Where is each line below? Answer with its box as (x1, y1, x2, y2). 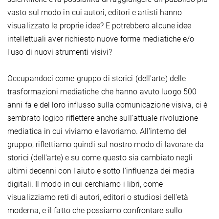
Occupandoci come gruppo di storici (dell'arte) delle (7, 73, 186, 83)
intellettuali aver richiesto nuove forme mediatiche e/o (7, 34, 195, 44)
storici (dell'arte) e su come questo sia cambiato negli (7, 153, 193, 162)
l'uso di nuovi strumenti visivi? (7, 47, 112, 57)
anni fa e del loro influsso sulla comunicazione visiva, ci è (7, 100, 208, 109)
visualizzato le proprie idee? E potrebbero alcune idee (7, 21, 192, 30)
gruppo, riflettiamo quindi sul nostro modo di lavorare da (7, 139, 204, 149)
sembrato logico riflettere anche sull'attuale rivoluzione (7, 113, 198, 123)
